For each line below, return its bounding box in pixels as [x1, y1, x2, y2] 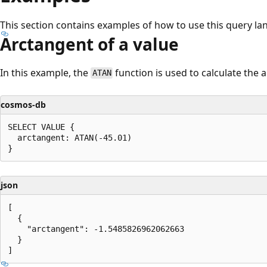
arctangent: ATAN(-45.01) [8, 132, 132, 142]
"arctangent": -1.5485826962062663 [8, 223, 184, 234]
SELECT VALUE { [8, 122, 74, 132]
